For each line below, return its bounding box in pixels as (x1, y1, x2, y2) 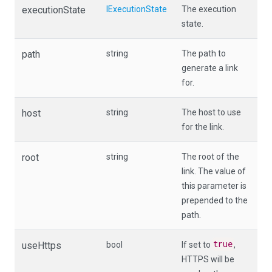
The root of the (182, 151, 239, 161)
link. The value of (182, 166, 246, 176)
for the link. (182, 121, 224, 132)
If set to (182, 239, 212, 250)
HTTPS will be (182, 254, 234, 264)
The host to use (182, 107, 241, 117)
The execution (182, 4, 236, 14)
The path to (182, 48, 226, 58)
